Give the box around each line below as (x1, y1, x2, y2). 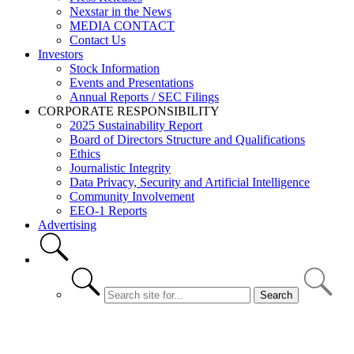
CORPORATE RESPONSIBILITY (38, 104, 220, 118)
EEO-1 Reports (70, 204, 147, 217)
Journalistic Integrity (70, 161, 171, 175)
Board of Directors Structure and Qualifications (70, 133, 305, 146)
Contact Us (70, 33, 126, 47)
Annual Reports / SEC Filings (70, 90, 219, 104)
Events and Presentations (70, 76, 194, 89)
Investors (38, 47, 83, 61)
